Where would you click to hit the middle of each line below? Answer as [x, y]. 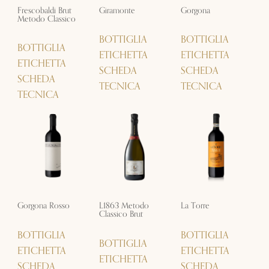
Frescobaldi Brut [44, 10]
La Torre [195, 206]
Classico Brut [121, 214]
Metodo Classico [46, 19]
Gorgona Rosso [43, 206]
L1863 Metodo [124, 206]
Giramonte [117, 10]
